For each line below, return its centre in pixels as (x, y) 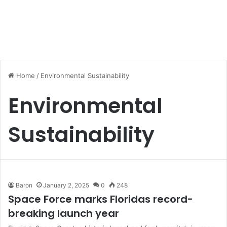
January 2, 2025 (66, 185)
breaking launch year (64, 213)
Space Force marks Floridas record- (101, 199)
